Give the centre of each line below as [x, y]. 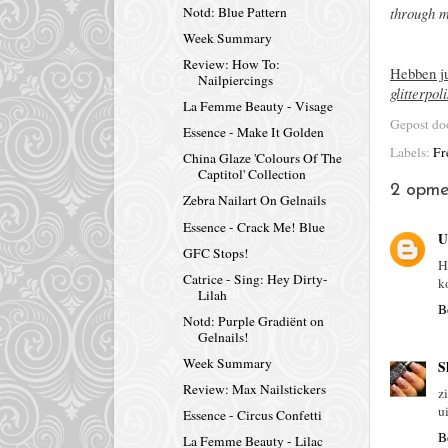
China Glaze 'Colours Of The [262, 158]
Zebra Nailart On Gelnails [254, 200]
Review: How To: [231, 63]
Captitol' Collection [251, 174]
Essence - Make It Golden [253, 132]
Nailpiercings [235, 79]
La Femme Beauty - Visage [257, 106]
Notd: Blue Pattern [234, 11]
